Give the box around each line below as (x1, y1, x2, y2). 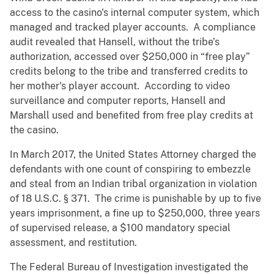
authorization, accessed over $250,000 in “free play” (10, 51, 250, 63)
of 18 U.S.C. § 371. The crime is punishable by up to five (10, 193, 261, 205)
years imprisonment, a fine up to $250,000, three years (10, 207, 260, 220)
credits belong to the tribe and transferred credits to (10, 65, 248, 78)
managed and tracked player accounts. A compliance (10, 21, 256, 34)
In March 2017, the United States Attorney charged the (10, 149, 256, 161)
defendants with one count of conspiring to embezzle (10, 163, 251, 176)
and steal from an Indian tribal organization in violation (10, 178, 257, 190)
